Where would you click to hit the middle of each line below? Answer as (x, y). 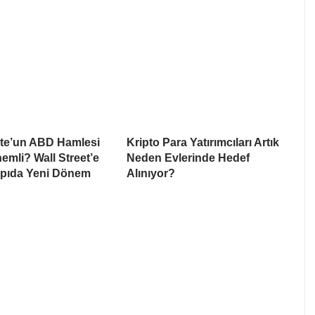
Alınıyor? (151, 174)
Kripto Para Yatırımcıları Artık (203, 143)
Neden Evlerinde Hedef (188, 158)
